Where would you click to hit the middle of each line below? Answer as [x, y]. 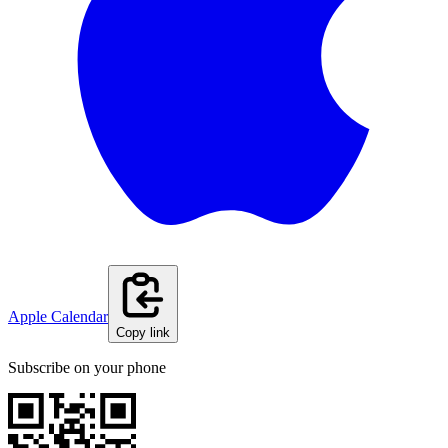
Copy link [143, 333]
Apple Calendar [58, 317]
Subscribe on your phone [87, 368]
